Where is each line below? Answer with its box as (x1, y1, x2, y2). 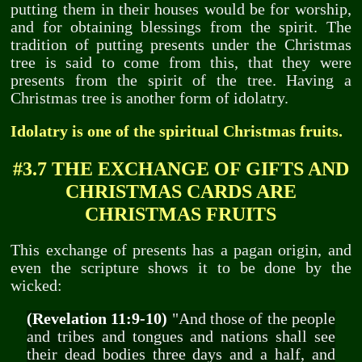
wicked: (11, 276, 63, 294)
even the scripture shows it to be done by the (11, 259, 351, 276)
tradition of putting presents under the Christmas (11, 36, 351, 53)
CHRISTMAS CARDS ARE (65, 179, 297, 202)
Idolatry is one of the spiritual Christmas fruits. (11, 123, 343, 141)
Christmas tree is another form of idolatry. (11, 89, 289, 107)
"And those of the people (167, 310, 336, 328)
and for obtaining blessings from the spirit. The (11, 18, 351, 36)
